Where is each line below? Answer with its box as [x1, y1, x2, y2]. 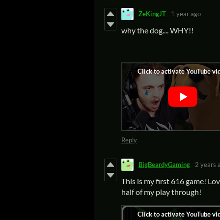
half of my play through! [121, 187, 201, 196]
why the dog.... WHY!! [121, 25, 195, 35]
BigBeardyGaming [138, 161, 190, 169]
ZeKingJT [138, 10, 166, 18]
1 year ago [171, 10, 201, 18]
